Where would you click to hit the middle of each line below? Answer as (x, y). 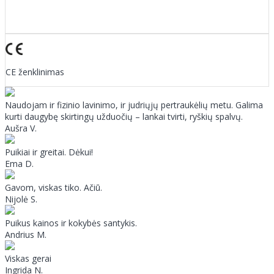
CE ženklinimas (35, 72)
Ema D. (19, 163)
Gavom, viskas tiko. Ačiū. (54, 187)
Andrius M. (26, 234)
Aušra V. (21, 128)
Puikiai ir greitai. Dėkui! (49, 152)
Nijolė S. (21, 199)
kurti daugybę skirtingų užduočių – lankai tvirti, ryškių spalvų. (124, 116)
